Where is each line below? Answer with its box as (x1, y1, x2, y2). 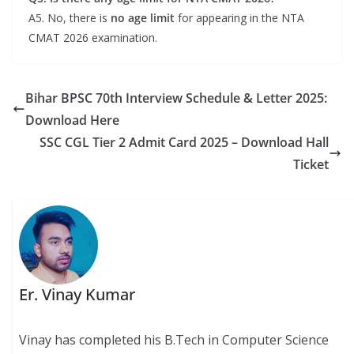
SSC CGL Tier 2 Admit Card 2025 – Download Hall (40, 134, 329, 151)
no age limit (111, 10, 175, 25)
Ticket (293, 156, 329, 173)
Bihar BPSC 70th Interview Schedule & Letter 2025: (25, 89, 327, 107)
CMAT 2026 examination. (28, 30, 157, 45)
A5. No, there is (28, 10, 111, 25)
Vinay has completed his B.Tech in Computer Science (19, 331, 330, 349)
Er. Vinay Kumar (19, 284, 136, 306)
